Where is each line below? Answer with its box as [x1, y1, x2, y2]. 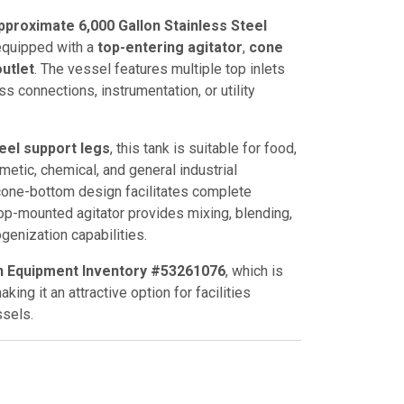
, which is [225, 262, 283, 280]
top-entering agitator [97, 39, 243, 56]
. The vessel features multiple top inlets [34, 60, 285, 78]
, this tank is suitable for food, [110, 140, 297, 157]
